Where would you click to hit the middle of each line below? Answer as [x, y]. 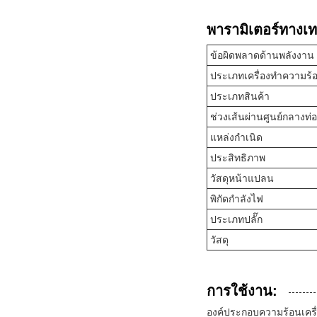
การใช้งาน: [242, 290]
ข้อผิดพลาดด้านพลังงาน [262, 55]
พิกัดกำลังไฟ [237, 198]
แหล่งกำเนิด [236, 137]
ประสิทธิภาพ [238, 157]
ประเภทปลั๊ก [236, 219]
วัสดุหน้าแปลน [242, 178]
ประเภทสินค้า [240, 96]
